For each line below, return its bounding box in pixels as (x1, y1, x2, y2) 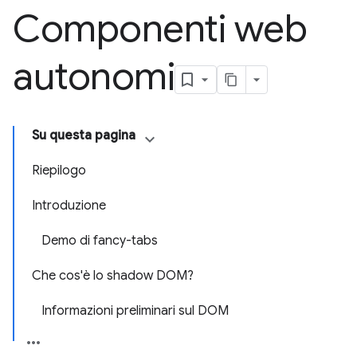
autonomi (13, 53, 175, 100)
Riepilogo (32, 163, 86, 178)
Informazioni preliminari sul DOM (41, 303, 229, 319)
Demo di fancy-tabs (41, 233, 158, 249)
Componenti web (13, 5, 308, 53)
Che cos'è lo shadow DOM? (32, 268, 194, 284)
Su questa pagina (32, 127, 135, 143)
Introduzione (32, 198, 106, 214)
